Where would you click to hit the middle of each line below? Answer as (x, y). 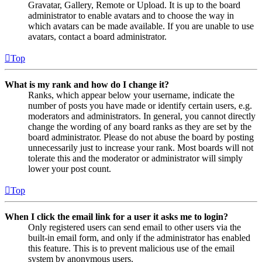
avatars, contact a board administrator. (97, 36)
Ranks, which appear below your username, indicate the (131, 95)
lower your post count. (70, 168)
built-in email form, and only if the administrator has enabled (139, 237)
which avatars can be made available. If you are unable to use (141, 26)
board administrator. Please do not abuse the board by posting (141, 137)
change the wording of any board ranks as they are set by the (140, 126)
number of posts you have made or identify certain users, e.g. (140, 105)
